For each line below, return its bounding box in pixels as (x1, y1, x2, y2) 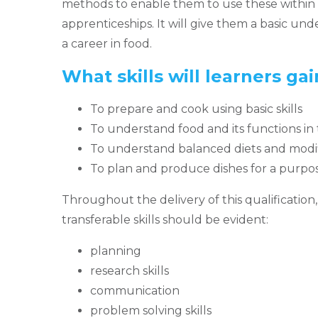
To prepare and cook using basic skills (90, 102, 302, 116)
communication (90, 283, 180, 297)
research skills (90, 263, 169, 278)
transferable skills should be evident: (62, 212, 268, 226)
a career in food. (62, 36, 158, 50)
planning (90, 243, 141, 258)
